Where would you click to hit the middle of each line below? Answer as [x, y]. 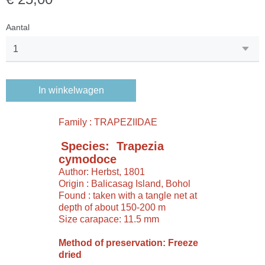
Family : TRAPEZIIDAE [109, 122]
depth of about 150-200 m [112, 207]
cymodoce [88, 159]
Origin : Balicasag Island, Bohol [125, 184]
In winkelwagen [71, 90]
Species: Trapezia [112, 146]
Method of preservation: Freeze [128, 243]
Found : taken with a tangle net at [128, 195]
